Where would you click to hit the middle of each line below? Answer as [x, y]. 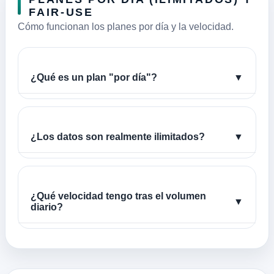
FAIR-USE [61, 12]
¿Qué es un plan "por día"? [94, 78]
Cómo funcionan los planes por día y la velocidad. [126, 27]
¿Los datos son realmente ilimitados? [118, 137]
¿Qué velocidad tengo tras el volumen [118, 196]
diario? [47, 207]
